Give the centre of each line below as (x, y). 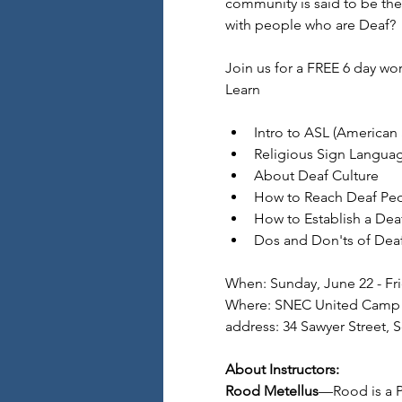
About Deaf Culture (316, 175)
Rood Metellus (271, 391)
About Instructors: (282, 369)
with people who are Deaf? (310, 25)
